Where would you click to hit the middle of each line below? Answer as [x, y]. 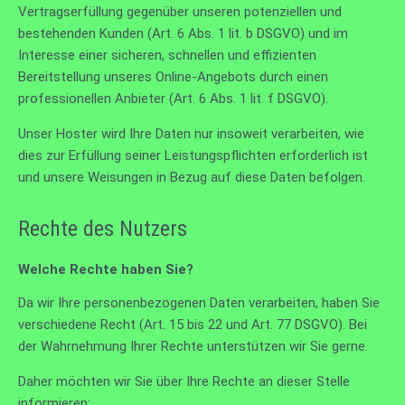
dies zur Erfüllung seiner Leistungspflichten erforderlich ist [193, 155]
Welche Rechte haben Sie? [106, 269]
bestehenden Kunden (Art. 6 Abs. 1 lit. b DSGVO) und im [183, 33]
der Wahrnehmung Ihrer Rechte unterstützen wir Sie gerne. [193, 346]
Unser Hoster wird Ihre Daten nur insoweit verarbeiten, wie [191, 133]
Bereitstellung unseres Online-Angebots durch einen [173, 76]
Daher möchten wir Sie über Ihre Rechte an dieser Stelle [184, 381]
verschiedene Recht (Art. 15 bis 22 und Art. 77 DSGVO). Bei [193, 324]
